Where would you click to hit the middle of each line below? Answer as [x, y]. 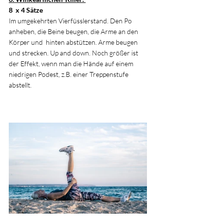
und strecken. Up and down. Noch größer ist [74, 53]
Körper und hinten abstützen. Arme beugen [74, 42]
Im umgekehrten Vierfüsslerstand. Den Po [71, 20]
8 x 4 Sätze [27, 10]
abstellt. [20, 85]
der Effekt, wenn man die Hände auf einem [72, 63]
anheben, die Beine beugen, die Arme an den [74, 31]
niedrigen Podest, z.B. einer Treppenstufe [69, 74]
